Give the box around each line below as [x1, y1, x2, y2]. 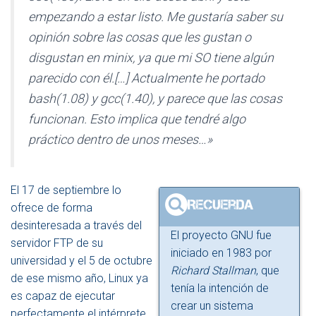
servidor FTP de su [11, 236, 103, 250]
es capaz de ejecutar [11, 289, 115, 303]
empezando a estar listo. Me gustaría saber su [28, 9, 283, 25]
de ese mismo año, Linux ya [11, 272, 148, 286]
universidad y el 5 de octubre [11, 254, 152, 268]
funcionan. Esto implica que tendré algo [28, 111, 245, 127]
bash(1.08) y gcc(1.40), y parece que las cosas [28, 91, 282, 107]
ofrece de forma [11, 201, 92, 215]
